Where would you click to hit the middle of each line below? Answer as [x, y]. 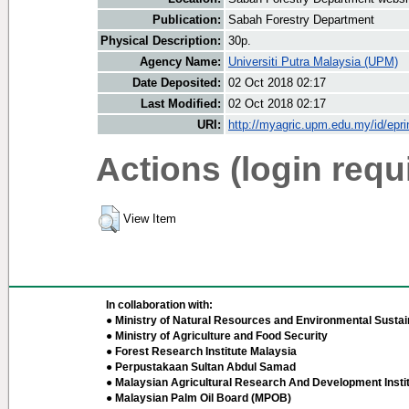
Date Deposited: [177, 83]
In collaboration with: [159, 305]
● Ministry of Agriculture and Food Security [217, 336]
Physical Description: [161, 41]
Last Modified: [181, 104]
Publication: [187, 20]
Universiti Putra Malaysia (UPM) [313, 62]
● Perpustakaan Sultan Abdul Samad [201, 367]
